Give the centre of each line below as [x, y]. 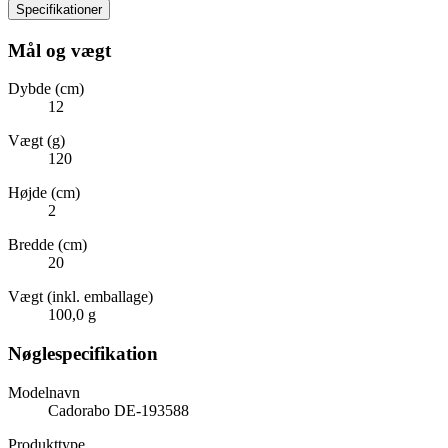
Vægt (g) [36, 141]
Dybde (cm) [46, 89]
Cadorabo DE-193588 [118, 410]
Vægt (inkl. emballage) [80, 297]
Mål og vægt [59, 50]
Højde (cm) [44, 193]
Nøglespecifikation [83, 354]
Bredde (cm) [47, 245]
